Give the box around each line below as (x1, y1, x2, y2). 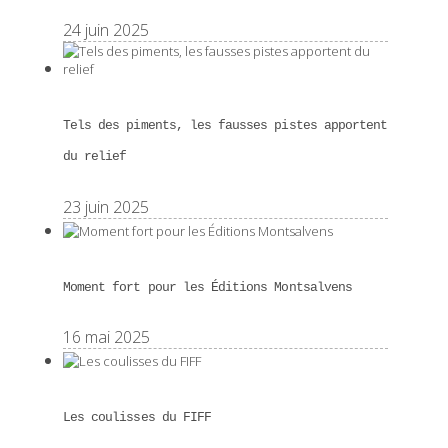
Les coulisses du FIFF (63, 410, 212, 426)
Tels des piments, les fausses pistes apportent (63, 118, 388, 134)
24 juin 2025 (63, 19, 149, 42)
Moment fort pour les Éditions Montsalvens (63, 279, 352, 295)
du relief (63, 149, 127, 165)
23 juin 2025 (63, 195, 149, 218)
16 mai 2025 (63, 325, 150, 348)
